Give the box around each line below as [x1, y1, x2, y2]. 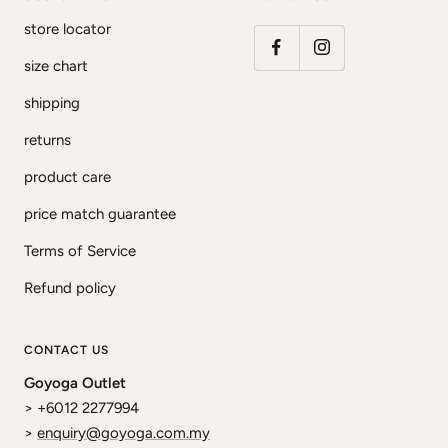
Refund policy [24, 278, 116, 297]
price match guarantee [24, 204, 176, 223]
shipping [24, 93, 80, 112]
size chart [24, 56, 88, 75]
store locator [24, 19, 111, 38]
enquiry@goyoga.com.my [37, 423, 210, 442]
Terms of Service [24, 241, 136, 260]
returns [24, 130, 71, 149]
